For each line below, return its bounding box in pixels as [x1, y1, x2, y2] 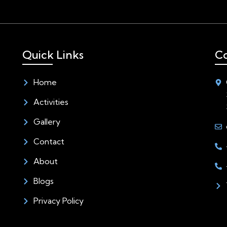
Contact [33, 136, 65, 146]
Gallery [33, 116, 61, 127]
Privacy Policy [33, 195, 84, 206]
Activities [33, 96, 69, 107]
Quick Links [22, 47, 84, 62]
